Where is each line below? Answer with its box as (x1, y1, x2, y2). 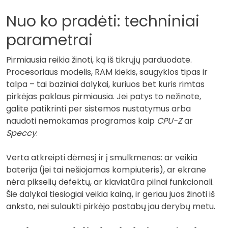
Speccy (6, 127, 36, 139)
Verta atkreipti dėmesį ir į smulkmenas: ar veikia (6, 151, 197, 163)
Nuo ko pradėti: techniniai (6, 10, 199, 32)
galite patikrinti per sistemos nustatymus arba (6, 102, 191, 115)
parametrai (6, 29, 93, 51)
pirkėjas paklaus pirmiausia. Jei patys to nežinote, (6, 90, 201, 102)
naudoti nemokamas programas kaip (6, 115, 157, 127)
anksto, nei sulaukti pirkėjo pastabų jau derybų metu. (6, 200, 215, 212)
